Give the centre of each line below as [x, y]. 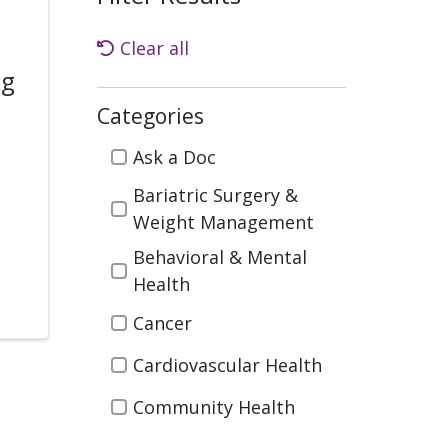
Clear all [154, 48]
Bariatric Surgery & [215, 195]
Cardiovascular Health [227, 364]
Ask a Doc [174, 156]
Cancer [162, 322]
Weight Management [223, 222]
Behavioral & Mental [220, 257]
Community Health [214, 406]
